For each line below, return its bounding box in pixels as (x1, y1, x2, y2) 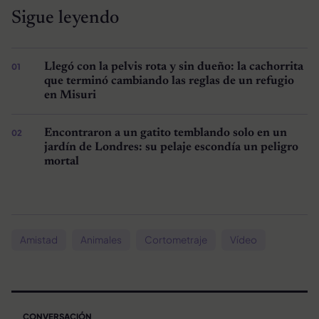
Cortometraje (145, 234, 207, 246)
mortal (43, 156, 79, 168)
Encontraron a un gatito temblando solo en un (43, 127, 287, 140)
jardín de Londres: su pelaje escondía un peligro (43, 142, 298, 154)
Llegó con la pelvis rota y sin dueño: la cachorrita (43, 61, 303, 73)
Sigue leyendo (11, 9, 119, 28)
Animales (80, 234, 122, 246)
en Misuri (43, 90, 96, 102)
